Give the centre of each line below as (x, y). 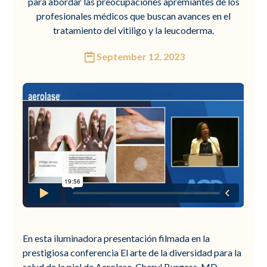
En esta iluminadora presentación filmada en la (117, 238)
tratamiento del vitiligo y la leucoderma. (133, 30)
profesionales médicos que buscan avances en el (133, 16)
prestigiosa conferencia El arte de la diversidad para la (132, 252)
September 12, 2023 (141, 56)
